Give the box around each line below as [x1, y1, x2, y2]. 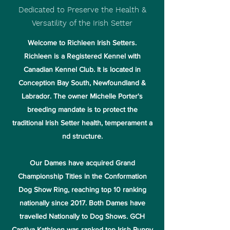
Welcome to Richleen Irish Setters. [28, 39, 137, 47]
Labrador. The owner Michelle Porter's [22, 92, 143, 100]
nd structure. [62, 132, 103, 140]
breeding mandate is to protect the [27, 105, 138, 113]
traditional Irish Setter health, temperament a [12, 119, 152, 127]
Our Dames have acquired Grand [29, 159, 135, 167]
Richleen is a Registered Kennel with [24, 52, 141, 60]
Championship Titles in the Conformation [17, 172, 147, 180]
